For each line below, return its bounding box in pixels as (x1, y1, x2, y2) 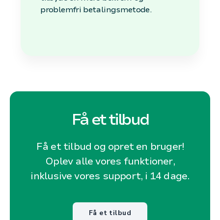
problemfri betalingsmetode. (40, 4, 152, 15)
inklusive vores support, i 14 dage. (30, 169, 190, 183)
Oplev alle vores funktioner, (45, 154, 175, 168)
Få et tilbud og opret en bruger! (36, 139, 184, 153)
